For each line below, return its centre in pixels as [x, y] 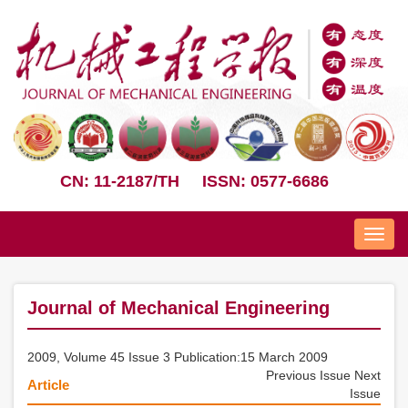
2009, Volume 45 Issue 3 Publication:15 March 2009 [178, 357]
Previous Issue [310, 375]
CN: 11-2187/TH [120, 181]
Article [48, 384]
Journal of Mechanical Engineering [178, 307]
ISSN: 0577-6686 [265, 181]
